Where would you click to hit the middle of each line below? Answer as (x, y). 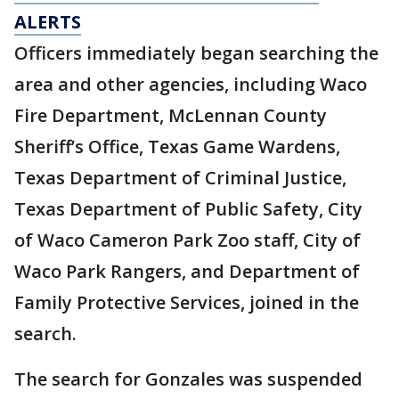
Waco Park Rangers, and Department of (187, 271)
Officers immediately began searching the (196, 53)
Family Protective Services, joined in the (187, 302)
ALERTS (48, 21)
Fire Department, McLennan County (171, 115)
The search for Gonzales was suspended (188, 379)
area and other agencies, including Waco (191, 84)
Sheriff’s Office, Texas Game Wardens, (177, 146)
